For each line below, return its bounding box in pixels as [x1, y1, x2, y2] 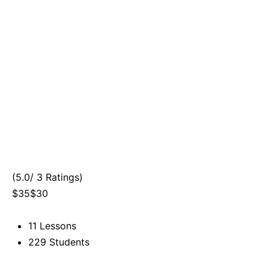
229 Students [28, 236, 89, 248]
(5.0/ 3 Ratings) [12, 171, 83, 183]
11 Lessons [28, 220, 76, 232]
